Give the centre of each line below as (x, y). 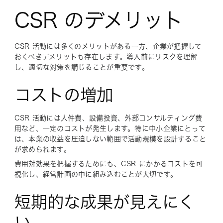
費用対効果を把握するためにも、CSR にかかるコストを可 (109, 164)
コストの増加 (63, 95)
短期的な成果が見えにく (104, 202)
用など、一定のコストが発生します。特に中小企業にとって (110, 128)
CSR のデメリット (99, 20)
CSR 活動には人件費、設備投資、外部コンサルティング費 (108, 118)
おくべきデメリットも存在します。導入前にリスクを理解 (106, 56)
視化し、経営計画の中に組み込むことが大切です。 (96, 174)
